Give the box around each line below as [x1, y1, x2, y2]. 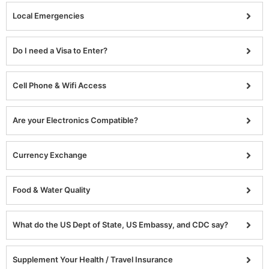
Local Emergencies [13, 11, 84, 21]
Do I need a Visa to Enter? [13, 46, 107, 56]
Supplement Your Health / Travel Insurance [13, 255, 173, 265]
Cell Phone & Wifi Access [13, 80, 106, 91]
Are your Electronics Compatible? [13, 115, 138, 125]
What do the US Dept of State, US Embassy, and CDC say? [13, 220, 228, 230]
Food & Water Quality [13, 185, 90, 195]
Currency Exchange [13, 150, 87, 160]
